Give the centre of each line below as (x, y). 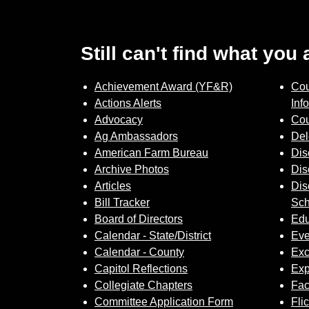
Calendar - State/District (153, 236)
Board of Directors (139, 219)
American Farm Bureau (151, 153)
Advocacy (119, 120)
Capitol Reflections (141, 269)
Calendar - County (139, 252)
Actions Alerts (128, 103)
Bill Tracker (122, 202)
